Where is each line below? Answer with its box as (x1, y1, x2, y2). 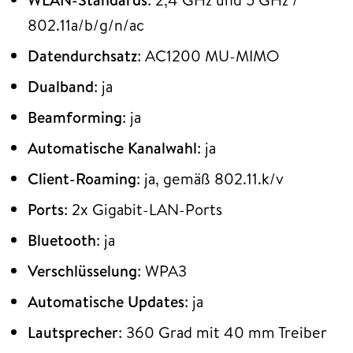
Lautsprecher (28, 321, 118, 343)
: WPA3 (137, 259, 187, 281)
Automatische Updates (28, 290, 184, 312)
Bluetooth (28, 229, 96, 251)
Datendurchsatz (28, 44, 137, 66)
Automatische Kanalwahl (28, 136, 197, 158)
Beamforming (28, 106, 122, 128)
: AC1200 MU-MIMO (137, 44, 279, 66)
